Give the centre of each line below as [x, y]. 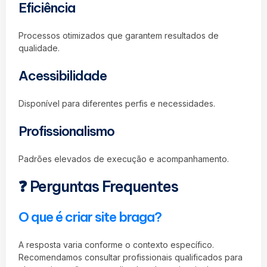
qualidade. [39, 48]
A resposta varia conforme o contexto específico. [116, 244]
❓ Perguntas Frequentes [98, 186]
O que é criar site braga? [90, 217]
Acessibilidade [63, 76]
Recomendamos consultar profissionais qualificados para [131, 257]
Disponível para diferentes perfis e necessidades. [117, 103]
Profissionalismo [66, 131]
